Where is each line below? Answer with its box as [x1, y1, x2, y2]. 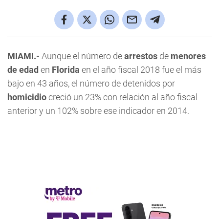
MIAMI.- [7, 51, 40, 61]
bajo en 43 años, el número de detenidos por [7, 78, 175, 88]
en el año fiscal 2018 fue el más [80, 65, 201, 75]
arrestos [124, 51, 157, 61]
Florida [52, 65, 80, 75]
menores [171, 51, 206, 61]
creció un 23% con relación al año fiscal [46, 92, 197, 102]
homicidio [7, 92, 46, 102]
